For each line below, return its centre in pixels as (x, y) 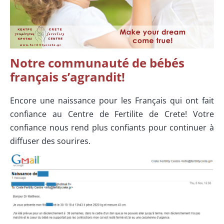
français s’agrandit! (67, 76)
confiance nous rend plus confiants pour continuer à (112, 127)
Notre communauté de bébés (97, 62)
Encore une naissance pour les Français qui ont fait (112, 100)
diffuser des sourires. (50, 141)
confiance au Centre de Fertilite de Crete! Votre (112, 114)
